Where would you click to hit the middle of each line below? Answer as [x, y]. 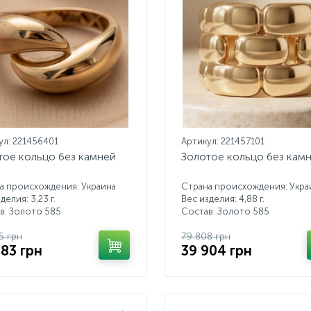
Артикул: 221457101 [223, 141]
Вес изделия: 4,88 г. [223, 199]
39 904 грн [217, 251]
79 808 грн [206, 236]
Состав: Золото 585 [225, 211]
